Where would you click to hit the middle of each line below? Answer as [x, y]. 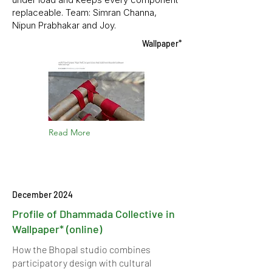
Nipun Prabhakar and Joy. [64, 25]
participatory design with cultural [82, 263]
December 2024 [42, 195]
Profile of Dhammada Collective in [93, 214]
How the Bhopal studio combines [81, 249]
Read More [70, 132]
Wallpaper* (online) [57, 229]
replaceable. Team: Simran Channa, [84, 12]
